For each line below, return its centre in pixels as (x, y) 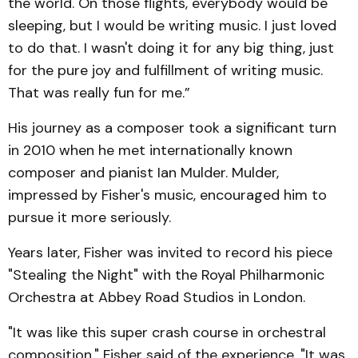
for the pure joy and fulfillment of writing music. (165, 70)
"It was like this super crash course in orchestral (167, 332)
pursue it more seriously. (89, 217)
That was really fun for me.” (99, 92)
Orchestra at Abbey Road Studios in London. (157, 297)
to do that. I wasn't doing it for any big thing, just (171, 48)
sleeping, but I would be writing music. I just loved (172, 25)
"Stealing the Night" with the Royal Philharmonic (166, 274)
